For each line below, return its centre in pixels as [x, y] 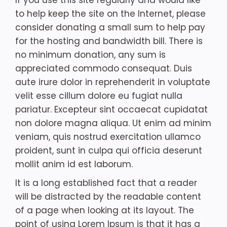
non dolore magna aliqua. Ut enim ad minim [113, 123]
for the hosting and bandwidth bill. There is [109, 41]
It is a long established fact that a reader [106, 183]
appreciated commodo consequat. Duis [104, 68]
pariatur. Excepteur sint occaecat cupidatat [111, 109]
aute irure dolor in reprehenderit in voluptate [113, 82]
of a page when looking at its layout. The [105, 210]
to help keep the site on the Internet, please [110, 14]
